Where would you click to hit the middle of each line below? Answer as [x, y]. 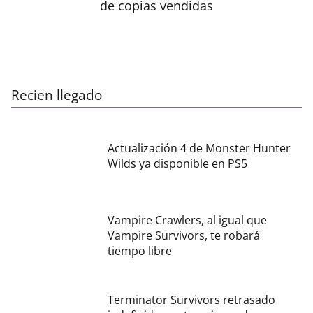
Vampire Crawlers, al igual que [187, 220]
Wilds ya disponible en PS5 [177, 163]
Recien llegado [57, 95]
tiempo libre [140, 250]
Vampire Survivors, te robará [184, 235]
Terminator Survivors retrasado [191, 299]
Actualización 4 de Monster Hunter [199, 148]
